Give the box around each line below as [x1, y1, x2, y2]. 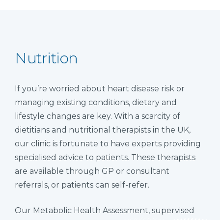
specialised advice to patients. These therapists [15, 152, 195, 162]
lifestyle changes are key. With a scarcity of [15, 111, 180, 121]
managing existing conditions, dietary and [15, 97, 177, 107]
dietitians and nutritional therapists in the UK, [15, 125, 191, 135]
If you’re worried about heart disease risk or [15, 83, 185, 93]
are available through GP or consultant [15, 166, 169, 176]
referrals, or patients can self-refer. [15, 180, 151, 190]
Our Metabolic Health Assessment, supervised [15, 205, 194, 215]
